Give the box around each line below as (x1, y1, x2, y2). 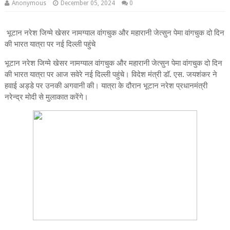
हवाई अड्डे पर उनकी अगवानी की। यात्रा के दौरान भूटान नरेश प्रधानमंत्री (4, 81, 207, 91)
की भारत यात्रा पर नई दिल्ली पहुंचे (4, 40, 95, 49)
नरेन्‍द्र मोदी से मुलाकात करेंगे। (4, 92, 88, 102)
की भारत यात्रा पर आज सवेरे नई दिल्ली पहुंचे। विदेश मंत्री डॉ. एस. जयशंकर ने (4, 70, 217, 80)
